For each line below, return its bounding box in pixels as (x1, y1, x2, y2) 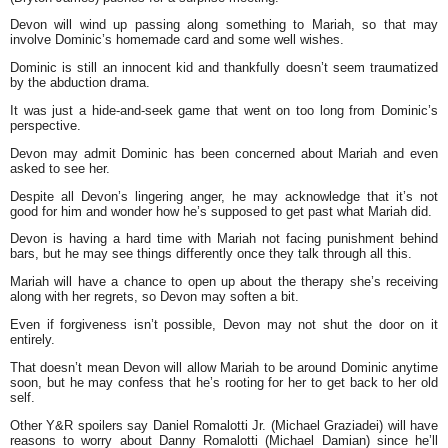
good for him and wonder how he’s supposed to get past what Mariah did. (10, 203, 432, 219)
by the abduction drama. (10, 75, 150, 91)
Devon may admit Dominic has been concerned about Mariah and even (10, 145, 438, 161)
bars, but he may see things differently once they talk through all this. (10, 246, 412, 262)
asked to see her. (10, 160, 110, 176)
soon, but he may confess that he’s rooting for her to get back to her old (10, 374, 438, 390)
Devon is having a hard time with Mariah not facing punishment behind (10, 231, 438, 247)
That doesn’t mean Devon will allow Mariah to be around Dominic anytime (10, 359, 438, 375)
